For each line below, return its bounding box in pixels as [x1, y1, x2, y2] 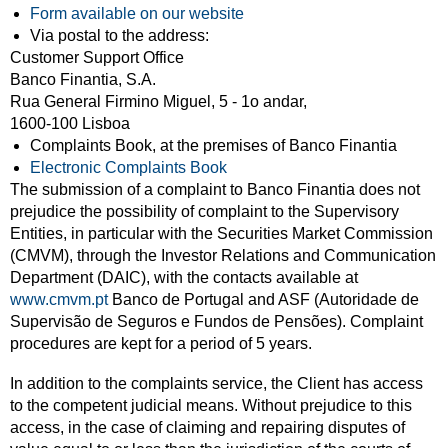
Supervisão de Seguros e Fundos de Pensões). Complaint [10, 313, 423, 330]
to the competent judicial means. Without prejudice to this [10, 397, 412, 414]
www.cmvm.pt [10, 291, 108, 308]
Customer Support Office [10, 49, 184, 66]
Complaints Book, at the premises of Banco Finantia [30, 137, 397, 154]
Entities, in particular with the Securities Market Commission [10, 225, 433, 242]
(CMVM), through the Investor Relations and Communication [10, 247, 436, 264]
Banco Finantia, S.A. [10, 71, 156, 88]
